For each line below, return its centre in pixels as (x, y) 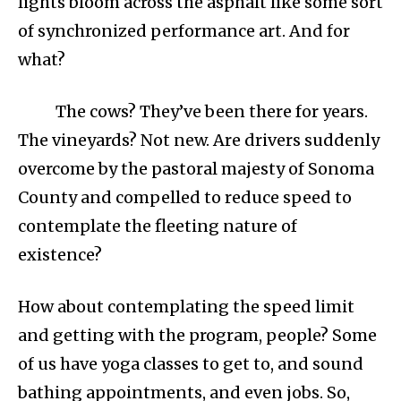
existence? (62, 255)
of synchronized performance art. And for (184, 31)
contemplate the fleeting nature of (158, 226)
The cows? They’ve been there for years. (212, 112)
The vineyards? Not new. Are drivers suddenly (199, 141)
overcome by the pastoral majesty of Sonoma (196, 169)
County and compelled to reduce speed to (185, 198)
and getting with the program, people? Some (197, 336)
